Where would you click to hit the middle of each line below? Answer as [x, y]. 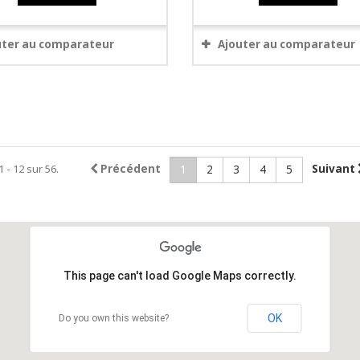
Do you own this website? [113, 318]
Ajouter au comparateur [286, 44]
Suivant [333, 169]
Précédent [130, 169]
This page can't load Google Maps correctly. [180, 276]
